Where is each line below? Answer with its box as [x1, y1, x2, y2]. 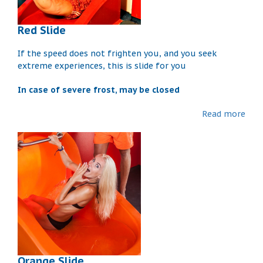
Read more [202, 108, 245, 119]
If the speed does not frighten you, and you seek [18, 48, 217, 59]
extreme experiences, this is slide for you [18, 60, 186, 71]
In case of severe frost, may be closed [18, 84, 180, 95]
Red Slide [18, 23, 66, 37]
